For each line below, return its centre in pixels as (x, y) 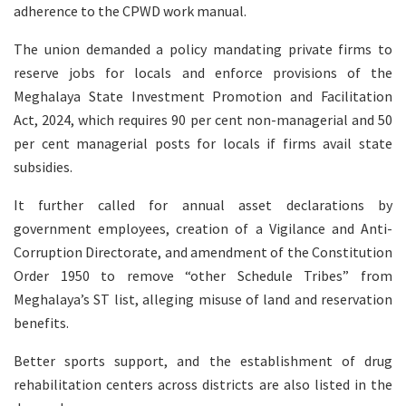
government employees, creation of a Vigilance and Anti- (203, 228)
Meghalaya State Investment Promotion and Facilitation (203, 96)
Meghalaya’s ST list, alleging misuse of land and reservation (203, 299)
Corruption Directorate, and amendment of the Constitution (203, 251)
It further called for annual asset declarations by (203, 204)
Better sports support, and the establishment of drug (203, 360)
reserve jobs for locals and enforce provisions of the (203, 72)
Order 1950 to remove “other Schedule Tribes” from (203, 275)
